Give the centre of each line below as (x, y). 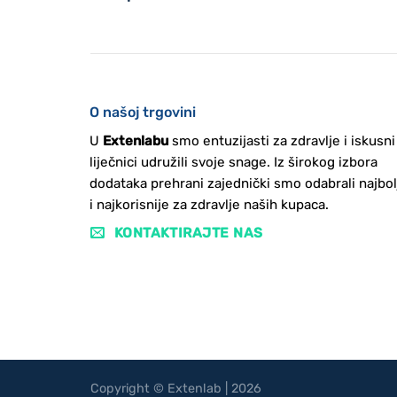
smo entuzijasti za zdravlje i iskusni (281, 140)
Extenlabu (135, 140)
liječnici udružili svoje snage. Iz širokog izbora (233, 162)
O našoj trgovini (142, 112)
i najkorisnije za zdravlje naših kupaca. (209, 204)
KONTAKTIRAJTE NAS (188, 232)
